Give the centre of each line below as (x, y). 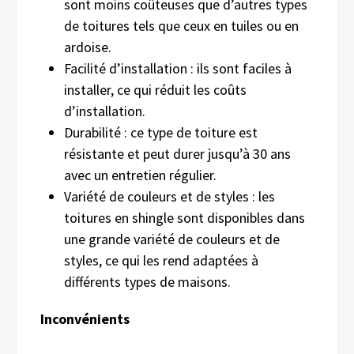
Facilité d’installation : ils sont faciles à (178, 68)
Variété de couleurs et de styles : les (169, 196)
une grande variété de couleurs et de (172, 239)
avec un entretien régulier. (140, 175)
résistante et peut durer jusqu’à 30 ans (177, 153)
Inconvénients (85, 318)
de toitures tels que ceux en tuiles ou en (181, 25)
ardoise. (88, 47)
